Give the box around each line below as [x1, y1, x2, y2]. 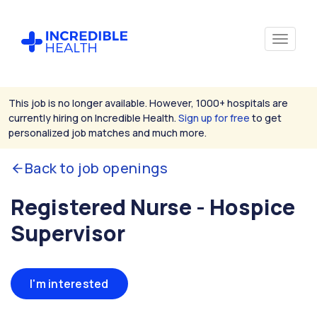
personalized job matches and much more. [8, 126, 207, 139]
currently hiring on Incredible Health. [8, 111, 178, 125]
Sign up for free [178, 111, 250, 125]
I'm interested [30, 276, 109, 292]
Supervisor [11, 219, 125, 248]
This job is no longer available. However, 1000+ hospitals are [8, 96, 288, 110]
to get [250, 111, 282, 125]
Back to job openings [25, 158, 168, 178]
